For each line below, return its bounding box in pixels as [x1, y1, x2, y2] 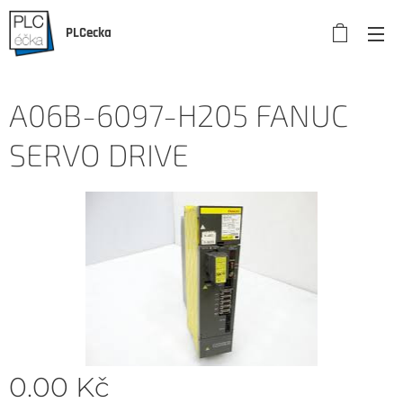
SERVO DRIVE [9, 136, 189, 173]
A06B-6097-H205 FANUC [9, 96, 348, 133]
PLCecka [66, 24, 112, 41]
